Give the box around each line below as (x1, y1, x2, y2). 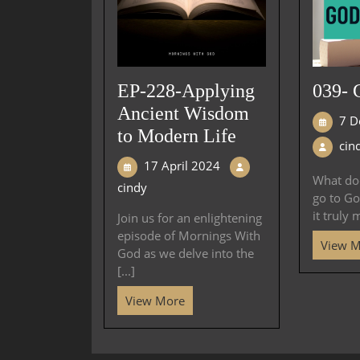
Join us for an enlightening (117, 210, 262, 227)
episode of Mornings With (117, 227, 260, 244)
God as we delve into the (117, 245, 254, 262)
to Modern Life (117, 125, 236, 147)
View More (125, 292, 185, 309)
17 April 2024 (144, 157, 220, 174)
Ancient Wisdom (117, 103, 249, 125)
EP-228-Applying (117, 80, 255, 102)
